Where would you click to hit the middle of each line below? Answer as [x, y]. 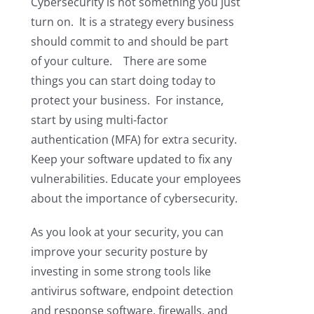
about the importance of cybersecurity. [134, 198]
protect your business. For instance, [127, 100]
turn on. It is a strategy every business [132, 21]
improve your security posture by [119, 251]
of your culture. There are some [118, 61]
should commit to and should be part [129, 41]
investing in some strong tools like [121, 271]
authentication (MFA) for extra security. [134, 139]
